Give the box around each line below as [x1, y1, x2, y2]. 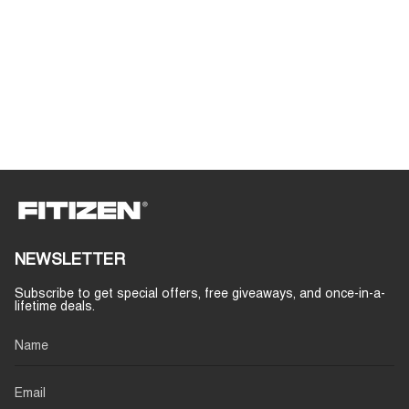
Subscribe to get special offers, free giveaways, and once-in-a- [15, 287, 385, 300]
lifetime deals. [15, 299, 95, 313]
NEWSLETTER [15, 253, 125, 269]
